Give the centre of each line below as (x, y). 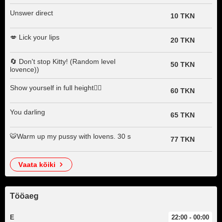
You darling (28, 112)
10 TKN (182, 16)
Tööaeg (24, 196)
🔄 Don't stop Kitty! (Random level (63, 61)
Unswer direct (31, 13)
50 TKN (182, 64)
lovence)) (25, 69)
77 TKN (182, 139)
